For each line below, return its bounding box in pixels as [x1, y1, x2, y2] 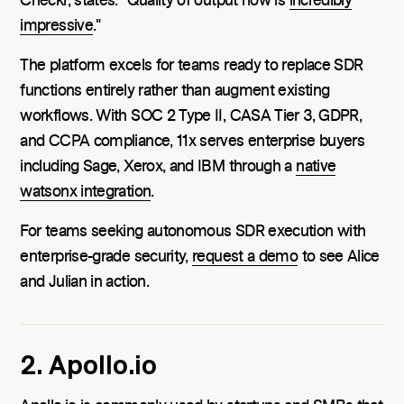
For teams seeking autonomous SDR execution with [20, 224, 366, 241]
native [296, 159, 336, 176]
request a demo [192, 249, 298, 266]
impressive [20, 18, 93, 35]
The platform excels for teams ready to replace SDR [20, 58, 363, 75]
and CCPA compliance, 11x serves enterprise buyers [20, 133, 365, 151]
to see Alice [298, 249, 380, 266]
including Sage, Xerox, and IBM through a [20, 159, 297, 176]
